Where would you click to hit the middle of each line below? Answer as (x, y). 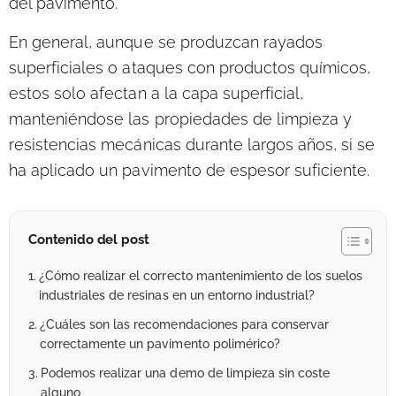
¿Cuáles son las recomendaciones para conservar (184, 324)
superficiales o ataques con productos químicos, (190, 67)
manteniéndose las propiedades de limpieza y (181, 118)
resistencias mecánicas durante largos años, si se (192, 144)
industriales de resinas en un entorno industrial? (177, 295)
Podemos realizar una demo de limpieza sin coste (185, 373)
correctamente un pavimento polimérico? (160, 343)
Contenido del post (89, 240)
